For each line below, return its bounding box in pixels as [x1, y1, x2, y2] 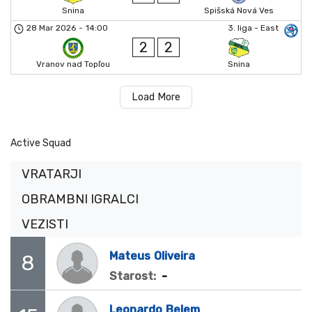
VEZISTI [22, 217, 68, 233]
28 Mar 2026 [26, 23, 77, 33]
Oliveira [154, 249, 195, 263]
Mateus [109, 249, 150, 263]
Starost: [109, 269, 156, 283]
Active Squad [10, 137, 71, 150]
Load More [132, 91, 180, 104]
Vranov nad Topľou [36, 59, 110, 70]
